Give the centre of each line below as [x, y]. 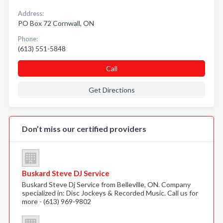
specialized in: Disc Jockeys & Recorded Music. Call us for [110, 193]
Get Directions [111, 90]
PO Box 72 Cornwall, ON [56, 23]
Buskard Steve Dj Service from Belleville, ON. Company [106, 184]
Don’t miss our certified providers [84, 129]
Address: [31, 13]
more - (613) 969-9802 [56, 201]
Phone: [28, 39]
